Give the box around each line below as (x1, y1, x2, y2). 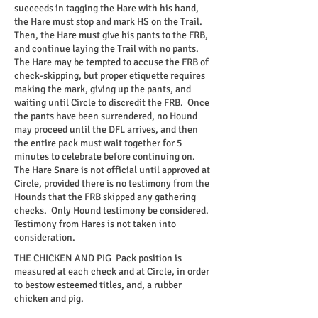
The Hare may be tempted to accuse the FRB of (14, 56, 209, 68)
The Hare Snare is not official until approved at (14, 164, 210, 176)
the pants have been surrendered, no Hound (14, 110, 197, 122)
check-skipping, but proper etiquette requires (14, 70, 205, 82)
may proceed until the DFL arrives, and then (14, 124, 198, 136)
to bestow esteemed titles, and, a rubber (14, 279, 182, 291)
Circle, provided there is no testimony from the (14, 177, 209, 190)
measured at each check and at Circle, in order (14, 265, 209, 278)
